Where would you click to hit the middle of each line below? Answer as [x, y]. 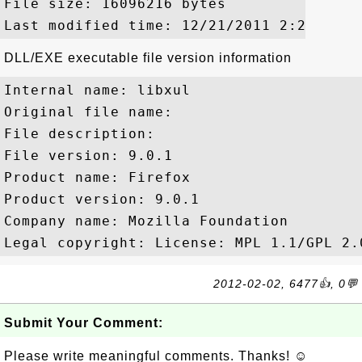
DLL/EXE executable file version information [148, 58]
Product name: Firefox [97, 177]
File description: [84, 134]
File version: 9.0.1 [88, 156]
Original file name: [93, 112]
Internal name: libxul [97, 90]
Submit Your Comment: [84, 323]
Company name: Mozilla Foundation [146, 221]
